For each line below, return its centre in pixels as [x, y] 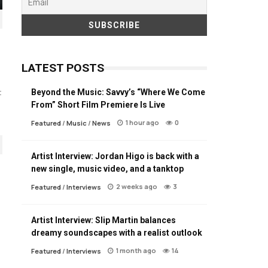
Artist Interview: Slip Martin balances [103, 220]
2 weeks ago [137, 186]
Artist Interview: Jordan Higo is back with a [115, 156]
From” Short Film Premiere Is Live [98, 104]
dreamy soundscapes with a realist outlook [117, 232]
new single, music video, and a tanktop [107, 168]
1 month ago [136, 250]
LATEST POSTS [63, 68]
